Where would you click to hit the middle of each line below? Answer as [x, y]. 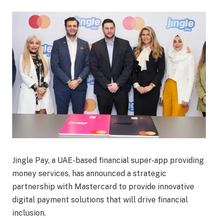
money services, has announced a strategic [89, 174]
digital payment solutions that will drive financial [100, 200]
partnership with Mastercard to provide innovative [103, 187]
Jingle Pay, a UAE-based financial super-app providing [108, 161]
